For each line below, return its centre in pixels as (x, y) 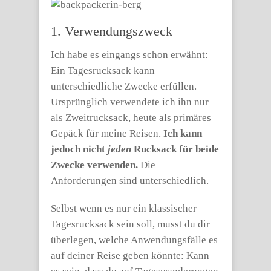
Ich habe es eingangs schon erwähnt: (129, 55)
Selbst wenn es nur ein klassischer (124, 208)
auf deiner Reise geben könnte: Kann (130, 256)
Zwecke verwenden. (94, 165)
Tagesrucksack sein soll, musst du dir (130, 224)
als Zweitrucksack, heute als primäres (131, 118)
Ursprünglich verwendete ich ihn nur (130, 102)
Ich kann (183, 133)
